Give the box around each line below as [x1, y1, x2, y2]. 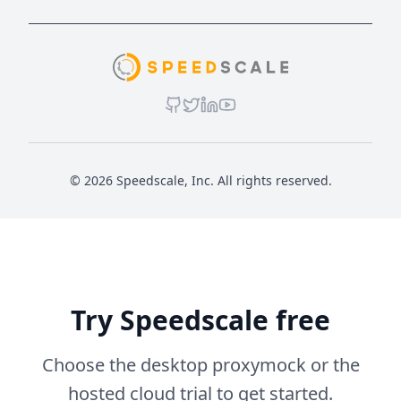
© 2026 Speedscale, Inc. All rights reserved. [69, 172, 332, 189]
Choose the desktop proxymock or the [41, 353, 360, 377]
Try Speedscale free [71, 302, 330, 338]
